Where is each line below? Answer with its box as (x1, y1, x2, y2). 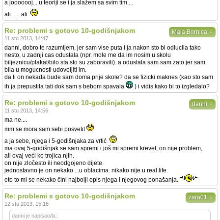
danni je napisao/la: (12, 213, 57, 219)
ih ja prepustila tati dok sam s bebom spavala (4, 83, 126, 90)
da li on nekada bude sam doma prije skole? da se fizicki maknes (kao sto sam (4, 74, 213, 81)
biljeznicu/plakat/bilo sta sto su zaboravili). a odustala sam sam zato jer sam (4, 59, 205, 66)
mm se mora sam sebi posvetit (4, 126, 86, 133)
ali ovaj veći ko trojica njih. (4, 152, 74, 159)
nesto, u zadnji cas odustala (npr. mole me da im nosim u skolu (4, 52, 171, 58)
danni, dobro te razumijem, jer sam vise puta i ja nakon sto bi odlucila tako (4, 44, 201, 51)
